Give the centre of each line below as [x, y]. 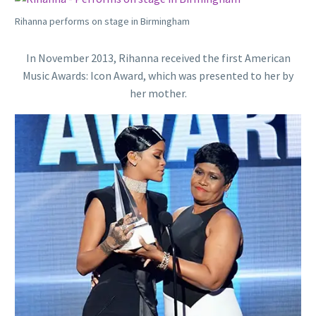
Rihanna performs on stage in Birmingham [102, 22]
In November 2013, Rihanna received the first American [158, 57]
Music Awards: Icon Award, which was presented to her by [158, 75]
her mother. [158, 93]
